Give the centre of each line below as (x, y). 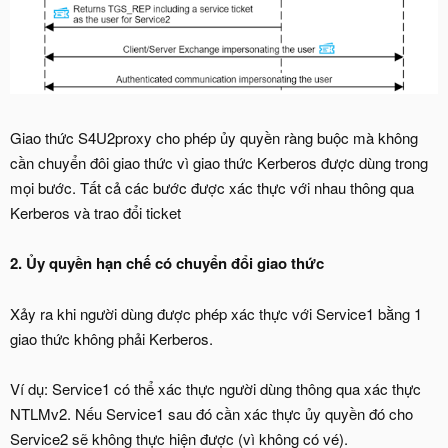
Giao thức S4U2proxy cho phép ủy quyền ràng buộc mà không (214, 137)
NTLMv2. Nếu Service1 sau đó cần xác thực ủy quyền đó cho (211, 413)
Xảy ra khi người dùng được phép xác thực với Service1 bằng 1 (216, 313)
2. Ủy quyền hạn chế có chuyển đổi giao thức (167, 262)
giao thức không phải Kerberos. (111, 338)
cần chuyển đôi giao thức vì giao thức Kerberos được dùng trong (219, 162)
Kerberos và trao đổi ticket (95, 212)
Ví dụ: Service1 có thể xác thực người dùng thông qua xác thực (215, 388)
